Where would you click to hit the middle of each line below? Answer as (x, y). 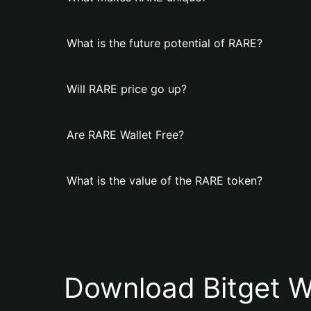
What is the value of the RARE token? (165, 180)
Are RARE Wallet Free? (125, 135)
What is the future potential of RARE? (165, 43)
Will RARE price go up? (127, 89)
